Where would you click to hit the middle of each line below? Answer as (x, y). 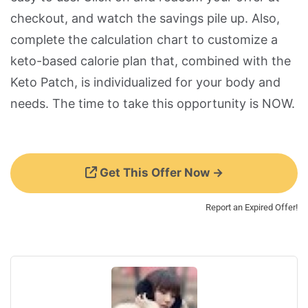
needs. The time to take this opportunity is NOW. (153, 103)
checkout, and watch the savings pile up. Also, (145, 18)
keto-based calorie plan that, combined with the (151, 61)
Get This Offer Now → (160, 173)
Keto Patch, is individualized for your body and (145, 82)
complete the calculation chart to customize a (144, 40)
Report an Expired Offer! (252, 207)
